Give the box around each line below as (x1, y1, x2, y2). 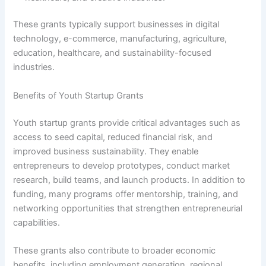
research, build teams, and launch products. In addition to (13, 174, 246, 185)
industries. (13, 62, 55, 73)
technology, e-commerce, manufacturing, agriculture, (13, 33, 227, 45)
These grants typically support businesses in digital (13, 19, 220, 30)
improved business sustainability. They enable (13, 145, 199, 157)
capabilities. (13, 217, 61, 228)
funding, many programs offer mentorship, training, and (13, 188, 239, 199)
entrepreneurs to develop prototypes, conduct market (13, 160, 230, 171)
